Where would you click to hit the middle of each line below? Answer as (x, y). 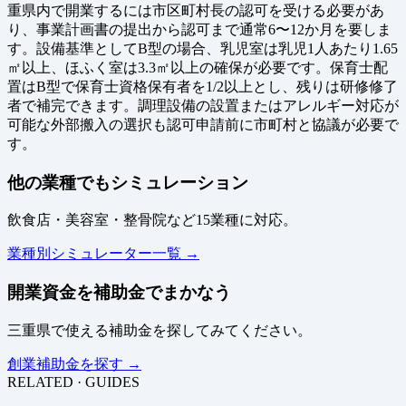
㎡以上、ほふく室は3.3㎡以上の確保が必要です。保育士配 (198, 67)
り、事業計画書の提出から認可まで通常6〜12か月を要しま (199, 29)
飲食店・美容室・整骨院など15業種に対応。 (152, 220)
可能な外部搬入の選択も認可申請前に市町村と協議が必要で (203, 124)
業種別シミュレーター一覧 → (103, 254)
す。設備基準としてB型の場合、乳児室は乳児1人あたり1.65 (203, 48)
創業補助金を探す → (74, 363)
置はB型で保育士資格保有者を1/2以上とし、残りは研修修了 (203, 86)
